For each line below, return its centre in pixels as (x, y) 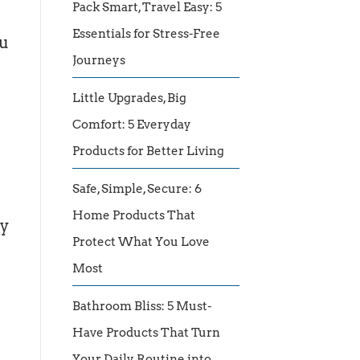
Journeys (99, 61)
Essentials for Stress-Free (146, 34)
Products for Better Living (148, 151)
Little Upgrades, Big (129, 98)
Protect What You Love (141, 242)
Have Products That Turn (146, 333)
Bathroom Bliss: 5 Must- (142, 307)
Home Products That (134, 216)
